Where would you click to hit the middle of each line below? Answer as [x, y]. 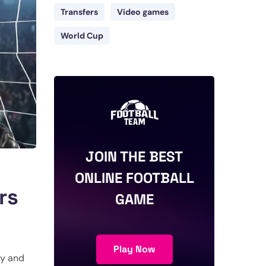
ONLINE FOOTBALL [134, 178]
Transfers [79, 12]
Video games [143, 12]
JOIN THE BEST [134, 156]
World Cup [82, 36]
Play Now [134, 249]
